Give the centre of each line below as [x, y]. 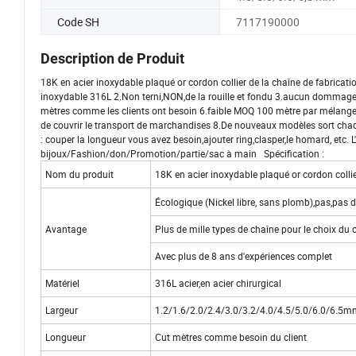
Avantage [66, 229]
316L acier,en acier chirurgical [218, 283]
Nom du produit [79, 174]
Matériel [62, 283]
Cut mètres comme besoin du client [231, 337]
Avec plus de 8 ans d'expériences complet [244, 256]
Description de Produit [112, 59]
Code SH [78, 21]
